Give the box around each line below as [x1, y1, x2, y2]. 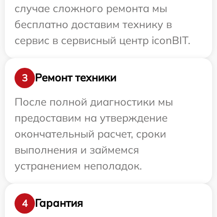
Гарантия [35, 196, 83, 210]
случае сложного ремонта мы [15, 1, 167, 15]
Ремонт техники [35, 71, 116, 85]
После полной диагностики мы [15, 94, 173, 108]
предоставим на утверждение [15, 110, 168, 124]
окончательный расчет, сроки [15, 126, 166, 140]
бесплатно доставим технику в [15, 17, 172, 31]
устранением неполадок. [15, 158, 142, 172]
